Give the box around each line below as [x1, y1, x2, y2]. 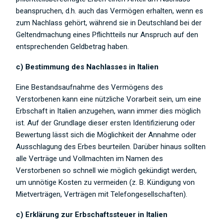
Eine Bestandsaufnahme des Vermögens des [16, 82, 164, 92]
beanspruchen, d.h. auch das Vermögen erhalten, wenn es [16, 6, 204, 15]
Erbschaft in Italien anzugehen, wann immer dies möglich [16, 106, 201, 115]
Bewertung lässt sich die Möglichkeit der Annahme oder [16, 130, 197, 139]
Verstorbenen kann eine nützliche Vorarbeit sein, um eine [16, 94, 202, 104]
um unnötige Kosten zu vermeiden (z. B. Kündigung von [16, 177, 195, 187]
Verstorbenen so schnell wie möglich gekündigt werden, [16, 166, 197, 175]
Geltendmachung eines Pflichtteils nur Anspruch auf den [16, 30, 199, 39]
